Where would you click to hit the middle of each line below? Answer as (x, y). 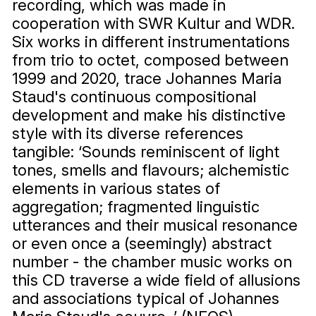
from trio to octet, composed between (150, 60)
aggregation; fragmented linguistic (135, 207)
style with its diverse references (127, 134)
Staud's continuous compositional (134, 97)
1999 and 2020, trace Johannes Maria (146, 79)
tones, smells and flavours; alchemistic (150, 170)
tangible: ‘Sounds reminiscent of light (145, 152)
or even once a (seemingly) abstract (141, 244)
